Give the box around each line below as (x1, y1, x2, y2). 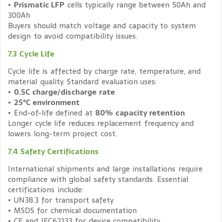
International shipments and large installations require (8, 162, 203, 175)
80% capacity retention (95, 107, 185, 119)
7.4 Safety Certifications (8, 145, 99, 158)
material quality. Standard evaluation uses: (8, 75, 157, 88)
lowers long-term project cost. (8, 127, 117, 140)
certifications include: (8, 183, 83, 196)
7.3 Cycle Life (8, 47, 55, 60)
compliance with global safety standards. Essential (8, 172, 188, 185)
